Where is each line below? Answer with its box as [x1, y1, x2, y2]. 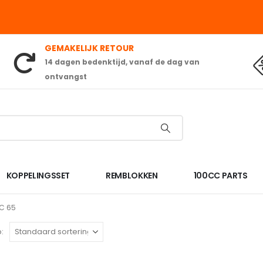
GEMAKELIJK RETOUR [45, 42, 134, 54]
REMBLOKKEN [106, 169, 158, 181]
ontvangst [45, 71, 87, 82]
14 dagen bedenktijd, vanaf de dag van [45, 56, 200, 67]
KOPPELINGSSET [6, 169, 70, 181]
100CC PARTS [193, 169, 248, 181]
